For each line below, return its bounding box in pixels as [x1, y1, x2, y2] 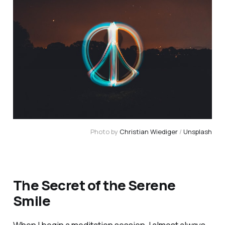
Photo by [90, 127, 120, 137]
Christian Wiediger [120, 127, 178, 137]
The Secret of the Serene [13, 175, 176, 194]
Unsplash [183, 127, 212, 137]
